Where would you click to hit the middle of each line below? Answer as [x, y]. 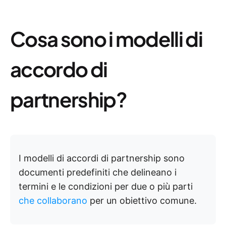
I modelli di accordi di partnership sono [102, 158]
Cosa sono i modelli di [106, 39]
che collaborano [53, 201]
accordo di [59, 69]
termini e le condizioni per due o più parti [106, 186]
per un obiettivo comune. [142, 201]
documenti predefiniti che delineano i [98, 172]
